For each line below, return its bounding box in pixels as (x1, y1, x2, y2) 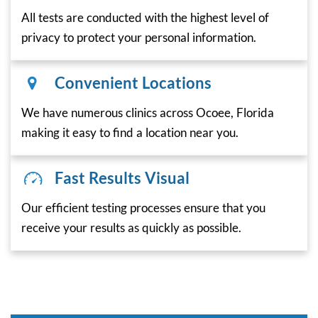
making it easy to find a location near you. (21, 124, 238, 140)
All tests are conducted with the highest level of (21, 9, 269, 25)
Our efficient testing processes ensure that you (21, 199, 265, 215)
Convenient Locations (54, 72, 212, 92)
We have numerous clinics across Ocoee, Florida (21, 104, 274, 120)
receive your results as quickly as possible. (21, 219, 241, 235)
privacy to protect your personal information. (21, 29, 256, 45)
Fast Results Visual (54, 168, 190, 187)
